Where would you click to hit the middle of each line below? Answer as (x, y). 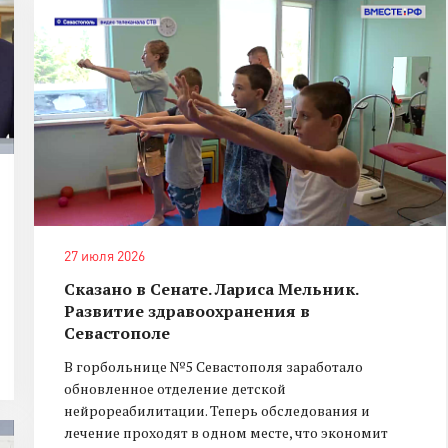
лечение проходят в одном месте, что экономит (226, 432)
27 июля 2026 (104, 255)
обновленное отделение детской (175, 388)
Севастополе (117, 332)
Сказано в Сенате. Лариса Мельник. (211, 288)
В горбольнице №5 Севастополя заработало (213, 366)
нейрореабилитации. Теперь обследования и (217, 410)
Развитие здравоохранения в (187, 310)
